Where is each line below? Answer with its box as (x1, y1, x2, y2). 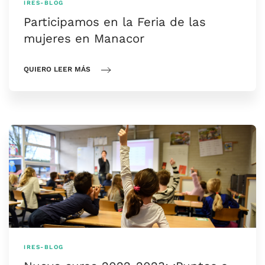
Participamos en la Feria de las (24, 14, 206, 29)
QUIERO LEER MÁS (24, 65, 91, 74)
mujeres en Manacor (24, 31, 144, 46)
